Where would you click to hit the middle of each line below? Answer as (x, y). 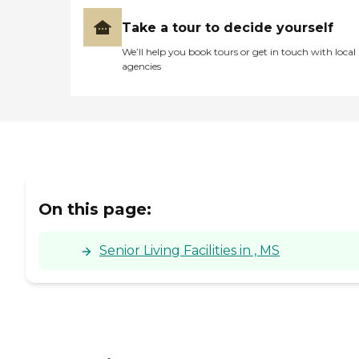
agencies (141, 67)
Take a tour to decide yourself (228, 28)
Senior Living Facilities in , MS (190, 250)
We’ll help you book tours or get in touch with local (239, 52)
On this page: (95, 209)
